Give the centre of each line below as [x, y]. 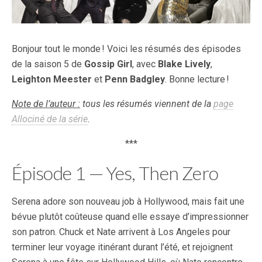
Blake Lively [184, 64]
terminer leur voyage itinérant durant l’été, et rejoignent [122, 247]
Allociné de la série [50, 119]
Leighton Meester [52, 79]
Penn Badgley [135, 79]
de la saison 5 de [48, 64]
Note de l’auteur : [46, 104]
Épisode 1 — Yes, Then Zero [115, 173]
